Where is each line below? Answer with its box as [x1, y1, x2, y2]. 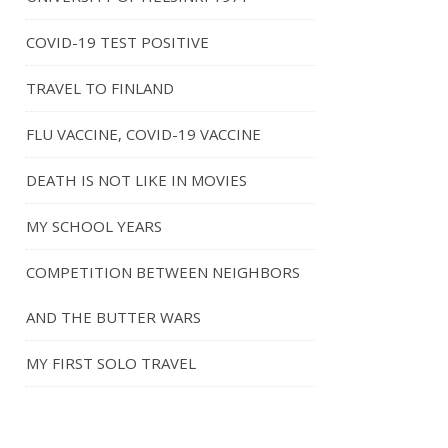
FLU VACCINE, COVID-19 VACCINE [26, 124, 261, 144]
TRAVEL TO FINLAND [26, 78, 174, 98]
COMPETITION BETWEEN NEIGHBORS [26, 262, 300, 282]
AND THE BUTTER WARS [26, 307, 201, 327]
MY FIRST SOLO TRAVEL [26, 353, 196, 373]
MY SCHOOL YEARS [26, 216, 162, 236]
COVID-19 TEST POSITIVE [26, 32, 209, 52]
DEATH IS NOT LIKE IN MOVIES [26, 170, 247, 190]
